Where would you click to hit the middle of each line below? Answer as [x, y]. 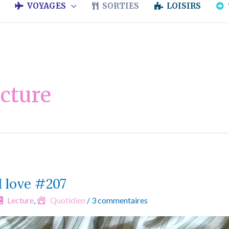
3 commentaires [120, 200]
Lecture [20, 200]
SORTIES [120, 6]
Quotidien [68, 200]
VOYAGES [47, 6]
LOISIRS [184, 6]
